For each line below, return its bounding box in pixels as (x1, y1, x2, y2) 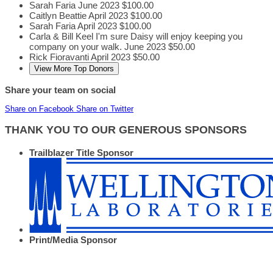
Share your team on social (5, 84, 116, 95)
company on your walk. (29, 41, 124, 52)
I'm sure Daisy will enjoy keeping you (96, 31, 243, 42)
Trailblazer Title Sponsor (29, 147, 133, 158)
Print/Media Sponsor (29, 234, 117, 245)
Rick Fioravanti (29, 52, 91, 63)
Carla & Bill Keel (29, 31, 96, 42)
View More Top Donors (34, 64, 114, 74)
